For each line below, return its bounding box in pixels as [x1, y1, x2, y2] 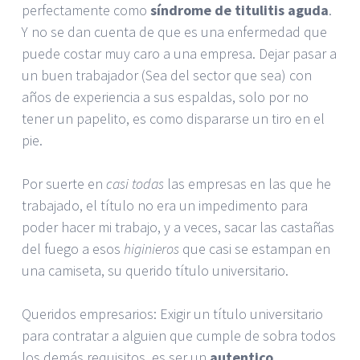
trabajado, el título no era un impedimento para [22, 195, 308, 215]
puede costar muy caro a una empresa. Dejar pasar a [22, 43, 337, 63]
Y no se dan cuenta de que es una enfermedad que [22, 22, 327, 41]
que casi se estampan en [179, 239, 330, 258]
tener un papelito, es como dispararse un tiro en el [22, 108, 325, 128]
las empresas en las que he [167, 174, 331, 193]
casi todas [106, 174, 167, 193]
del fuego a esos [22, 239, 124, 258]
